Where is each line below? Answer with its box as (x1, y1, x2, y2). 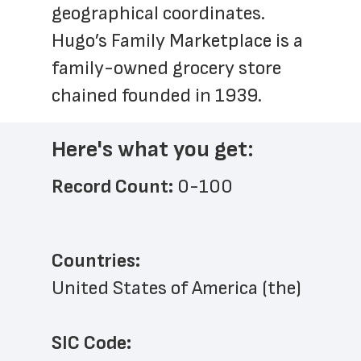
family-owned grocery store (52, 56, 281, 80)
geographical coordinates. (52, 2, 265, 25)
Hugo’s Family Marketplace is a (52, 29, 303, 52)
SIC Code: (52, 331, 131, 355)
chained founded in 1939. (52, 84, 262, 107)
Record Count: (52, 175, 177, 198)
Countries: (52, 249, 140, 272)
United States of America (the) (52, 276, 301, 300)
